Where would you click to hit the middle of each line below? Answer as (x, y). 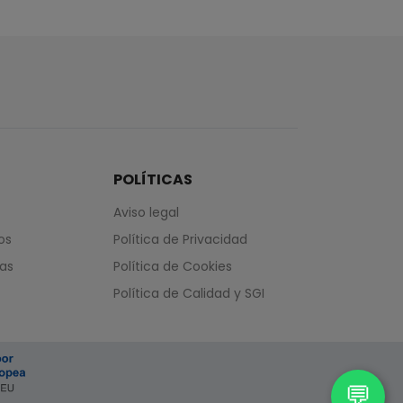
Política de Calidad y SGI (188, 293)
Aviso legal (146, 212)
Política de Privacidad (180, 239)
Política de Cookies (172, 266)
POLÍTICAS (152, 179)
